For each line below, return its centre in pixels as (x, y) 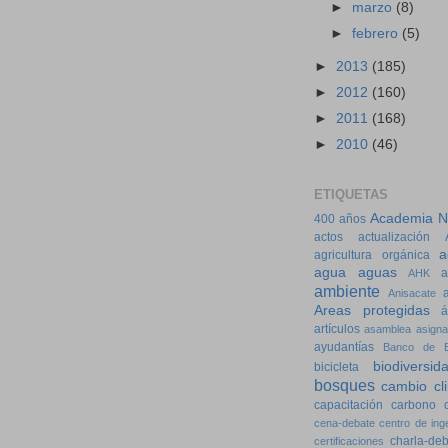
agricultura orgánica (372, 255)
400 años (340, 219)
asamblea (388, 329)
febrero (377, 34)
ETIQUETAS (351, 194)
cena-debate (344, 423)
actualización (394, 237)
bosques (344, 385)
